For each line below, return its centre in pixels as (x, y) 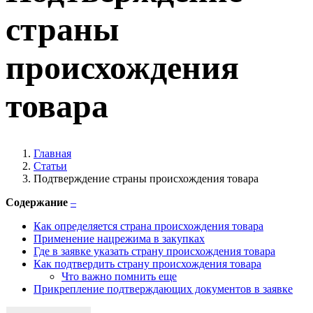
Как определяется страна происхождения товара (148, 226)
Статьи (50, 166)
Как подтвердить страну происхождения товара (147, 263)
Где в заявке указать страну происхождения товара (154, 251)
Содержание (37, 202)
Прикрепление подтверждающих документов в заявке (163, 289)
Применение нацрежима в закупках (119, 238)
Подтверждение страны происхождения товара (146, 178)
